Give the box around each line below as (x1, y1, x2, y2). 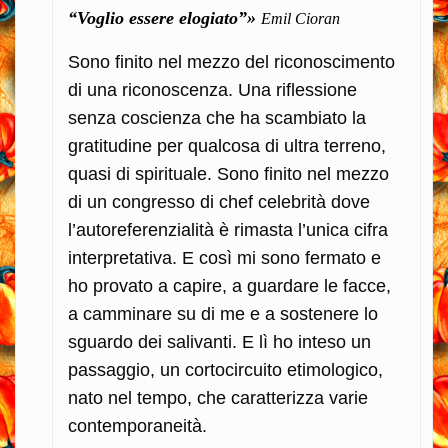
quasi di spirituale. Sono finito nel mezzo (68, 163, 389, 184)
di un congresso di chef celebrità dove (68, 191, 370, 212)
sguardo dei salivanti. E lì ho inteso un (68, 331, 371, 352)
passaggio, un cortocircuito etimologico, (68, 359, 383, 380)
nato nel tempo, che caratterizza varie (68, 387, 368, 408)
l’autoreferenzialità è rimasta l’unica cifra (68, 219, 388, 240)
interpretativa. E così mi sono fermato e (68, 247, 381, 268)
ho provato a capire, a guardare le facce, (68, 275, 391, 296)
